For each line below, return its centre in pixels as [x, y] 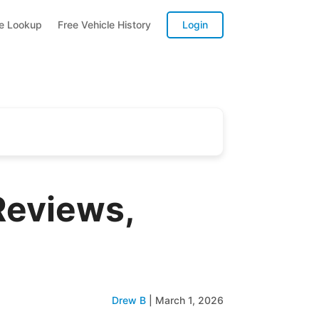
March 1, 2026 [189, 300]
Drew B [129, 300]
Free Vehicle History [104, 24]
